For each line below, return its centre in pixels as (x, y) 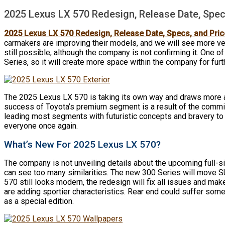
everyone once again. (41, 126)
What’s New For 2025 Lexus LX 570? (82, 144)
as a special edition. (39, 201)
